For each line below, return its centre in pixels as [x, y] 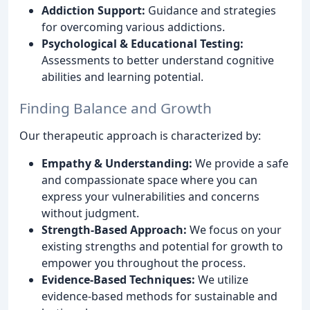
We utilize [222, 280]
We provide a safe [240, 164]
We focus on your [234, 230]
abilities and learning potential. [122, 77]
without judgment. [90, 213]
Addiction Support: [93, 11]
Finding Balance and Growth [116, 108]
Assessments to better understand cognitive [158, 61]
